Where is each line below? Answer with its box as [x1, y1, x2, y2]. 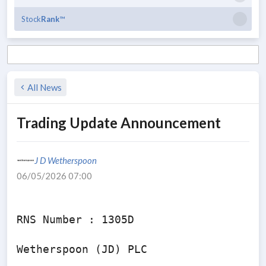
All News [27, 82, 62, 93]
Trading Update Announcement [17, 114, 221, 131]
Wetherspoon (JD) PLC [17, 243, 147, 255]
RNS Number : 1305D [17, 213, 134, 226]
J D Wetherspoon [34, 155, 97, 166]
